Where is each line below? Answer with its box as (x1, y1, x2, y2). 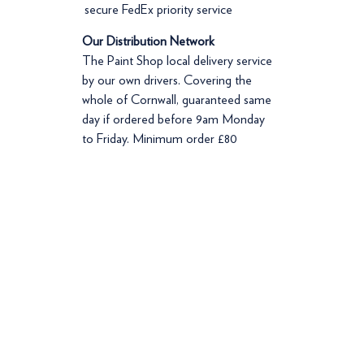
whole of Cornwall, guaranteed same (82, 91, 272, 107)
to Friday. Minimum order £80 (82, 130, 238, 146)
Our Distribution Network (82, 32, 215, 49)
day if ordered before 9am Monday (82, 110, 266, 127)
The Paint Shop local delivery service (82, 52, 273, 68)
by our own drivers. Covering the (82, 71, 253, 88)
